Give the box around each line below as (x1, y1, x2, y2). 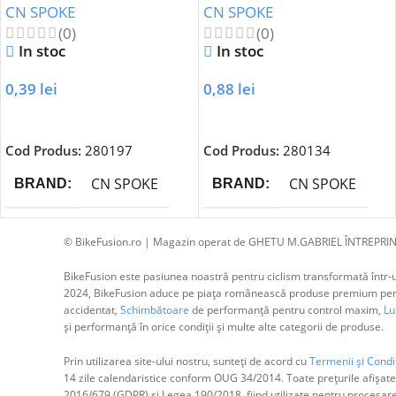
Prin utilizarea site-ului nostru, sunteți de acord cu (63, 353, 309, 369)
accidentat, (63, 301, 120, 317)
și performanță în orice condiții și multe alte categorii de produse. (63, 318, 384, 334)
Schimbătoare (119, 301, 189, 317)
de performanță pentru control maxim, (188, 301, 381, 317)
